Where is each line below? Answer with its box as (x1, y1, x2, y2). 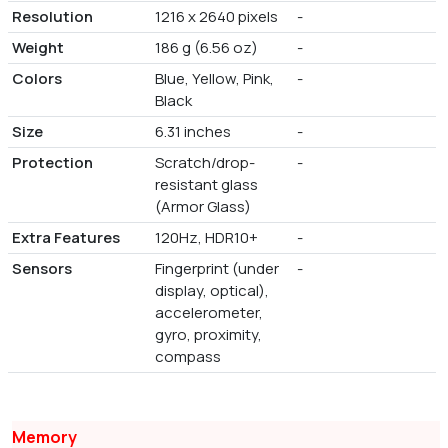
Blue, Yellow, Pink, (154, 68, 274, 90)
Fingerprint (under (154, 258, 279, 280)
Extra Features (12, 227, 120, 249)
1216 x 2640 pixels (154, 6, 278, 28)
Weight (12, 37, 64, 59)
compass (154, 346, 221, 368)
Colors (12, 68, 62, 90)
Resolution (12, 6, 93, 28)
